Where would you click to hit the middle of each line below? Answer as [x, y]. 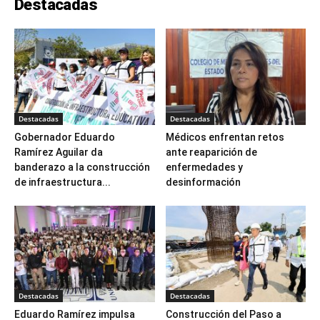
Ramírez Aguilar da [59, 152]
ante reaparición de [211, 152]
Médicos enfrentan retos [225, 137]
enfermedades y [204, 167]
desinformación [203, 182]
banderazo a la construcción [82, 167]
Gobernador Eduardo [65, 137]
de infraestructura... [62, 182]
